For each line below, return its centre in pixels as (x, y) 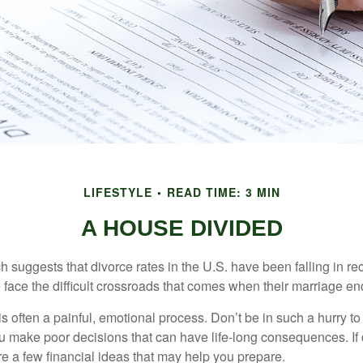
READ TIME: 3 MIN (223, 192)
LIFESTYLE (117, 192)
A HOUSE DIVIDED (181, 228)
